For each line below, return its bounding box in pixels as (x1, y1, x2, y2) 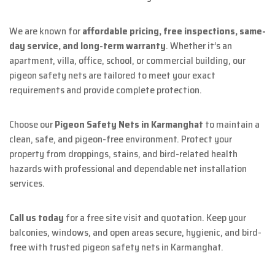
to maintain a (203, 117, 260, 133)
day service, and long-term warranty (9, 38, 166, 54)
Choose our (9, 117, 55, 133)
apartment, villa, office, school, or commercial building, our (9, 53, 246, 69)
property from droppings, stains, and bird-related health (9, 146, 238, 162)
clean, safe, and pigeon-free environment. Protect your (9, 131, 232, 147)
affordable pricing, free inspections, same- (82, 23, 266, 39)
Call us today (9, 210, 64, 226)
